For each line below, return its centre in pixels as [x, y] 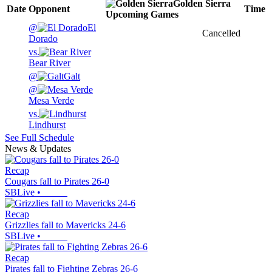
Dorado [43, 39]
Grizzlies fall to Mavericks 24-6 [65, 225]
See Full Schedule [39, 138]
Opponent [49, 9]
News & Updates [38, 149]
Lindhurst [47, 125]
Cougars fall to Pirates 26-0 [57, 182]
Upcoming [127, 15]
